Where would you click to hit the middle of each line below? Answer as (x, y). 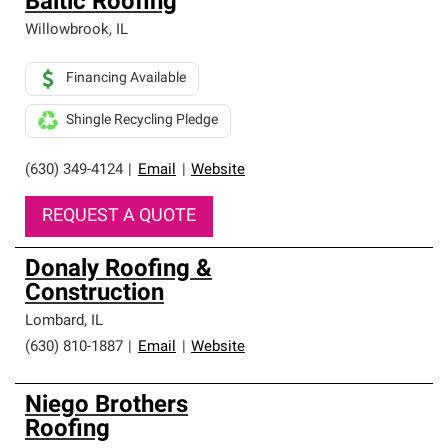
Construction (94, 294)
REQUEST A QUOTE (119, 216)
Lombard (54, 321)
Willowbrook (67, 30)
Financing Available (126, 78)
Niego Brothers (106, 406)
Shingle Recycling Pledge (142, 120)
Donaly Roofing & (118, 270)
